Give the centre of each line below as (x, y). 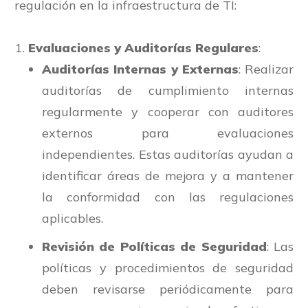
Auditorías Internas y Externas (140, 69)
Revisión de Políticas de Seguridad (154, 247)
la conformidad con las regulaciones (168, 197)
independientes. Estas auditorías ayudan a (168, 155)
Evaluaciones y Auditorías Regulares (143, 48)
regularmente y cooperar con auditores (168, 112)
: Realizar (266, 69)
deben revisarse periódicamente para (168, 289)
